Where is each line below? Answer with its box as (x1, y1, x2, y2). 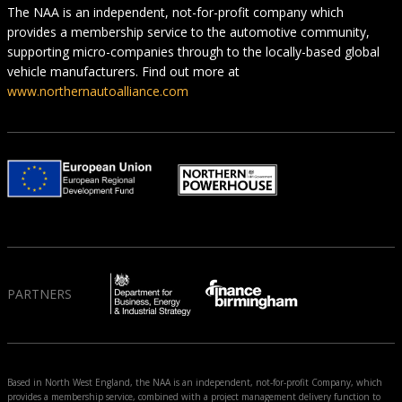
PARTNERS (7, 285, 72, 303)
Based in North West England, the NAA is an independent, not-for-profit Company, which (7, 376, 382, 389)
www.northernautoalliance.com (7, 83, 188, 100)
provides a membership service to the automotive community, (7, 23, 370, 41)
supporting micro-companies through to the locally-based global (7, 43, 380, 61)
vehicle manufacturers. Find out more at (7, 63, 240, 81)
